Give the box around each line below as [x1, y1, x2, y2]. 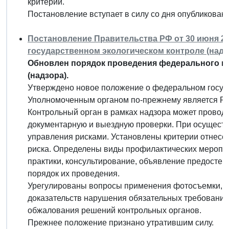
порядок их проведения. [28, 169, 120, 178]
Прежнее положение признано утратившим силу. [28, 218, 214, 227]
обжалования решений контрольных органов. [28, 205, 201, 215]
